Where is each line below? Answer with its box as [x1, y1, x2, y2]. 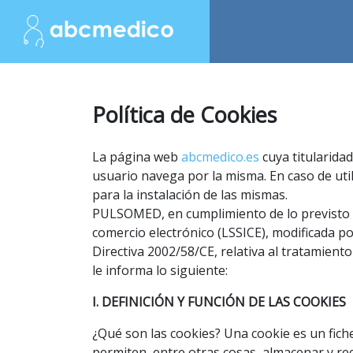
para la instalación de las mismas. [92, 186, 288, 203]
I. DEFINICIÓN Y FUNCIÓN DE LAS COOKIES [92, 293, 346, 310]
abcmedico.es [181, 148, 259, 165]
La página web [92, 148, 181, 165]
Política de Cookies [92, 100, 277, 129]
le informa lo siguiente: [92, 262, 228, 279]
